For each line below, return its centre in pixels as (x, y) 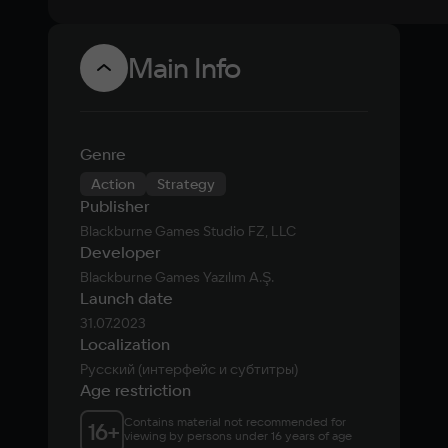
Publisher (114, 206)
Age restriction (135, 390)
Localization (125, 344)
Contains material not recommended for (235, 421)
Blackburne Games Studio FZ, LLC (188, 231)
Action (113, 184)
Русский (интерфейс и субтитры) (189, 369)
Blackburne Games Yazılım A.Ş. (177, 277)
